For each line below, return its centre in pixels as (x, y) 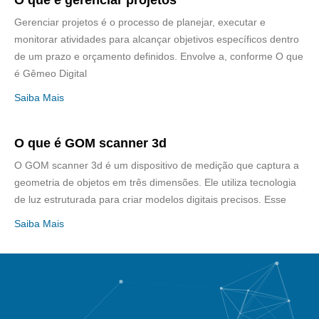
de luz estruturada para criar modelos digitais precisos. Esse (150, 200)
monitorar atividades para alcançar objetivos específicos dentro (157, 40)
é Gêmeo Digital (51, 74)
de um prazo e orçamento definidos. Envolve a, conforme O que (159, 57)
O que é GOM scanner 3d (90, 143)
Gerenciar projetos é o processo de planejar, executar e (140, 22)
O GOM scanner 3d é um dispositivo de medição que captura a (157, 166)
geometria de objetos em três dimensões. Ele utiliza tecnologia (155, 183)
